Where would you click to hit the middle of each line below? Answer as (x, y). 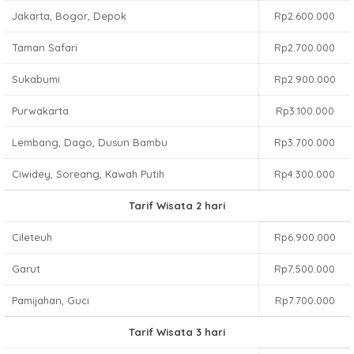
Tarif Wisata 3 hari (177, 332)
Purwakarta (40, 111)
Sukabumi (36, 79)
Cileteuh (32, 237)
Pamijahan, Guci (51, 300)
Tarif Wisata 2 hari (177, 205)
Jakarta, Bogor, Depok (69, 16)
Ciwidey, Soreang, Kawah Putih (88, 174)
